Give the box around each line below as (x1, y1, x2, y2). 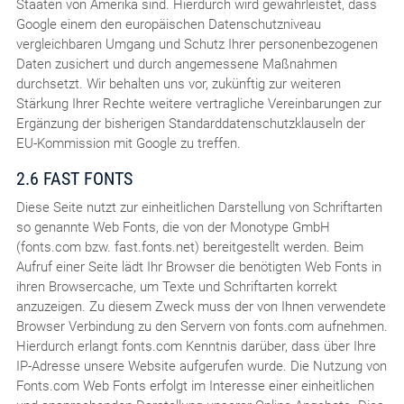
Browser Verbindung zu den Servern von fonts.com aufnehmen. (15, 317, 388, 335)
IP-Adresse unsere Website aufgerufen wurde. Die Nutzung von (15, 357, 387, 374)
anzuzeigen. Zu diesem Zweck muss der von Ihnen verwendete (15, 298, 386, 315)
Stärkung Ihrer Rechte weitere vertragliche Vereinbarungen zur (15, 95, 381, 112)
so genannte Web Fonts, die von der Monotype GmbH (15, 218, 330, 235)
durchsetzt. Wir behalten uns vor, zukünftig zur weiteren (15, 75, 341, 92)
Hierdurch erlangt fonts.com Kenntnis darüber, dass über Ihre (15, 337, 376, 354)
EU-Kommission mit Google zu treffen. (15, 134, 241, 151)
